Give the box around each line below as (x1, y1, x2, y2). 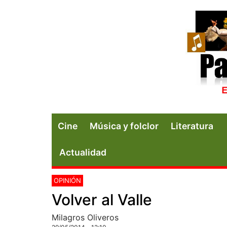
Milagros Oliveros (52, 212, 119, 222)
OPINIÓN (54, 176, 81, 184)
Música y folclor (90, 120, 159, 131)
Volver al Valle (52, 190, 152, 209)
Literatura (171, 120, 213, 131)
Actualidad (59, 146, 106, 158)
